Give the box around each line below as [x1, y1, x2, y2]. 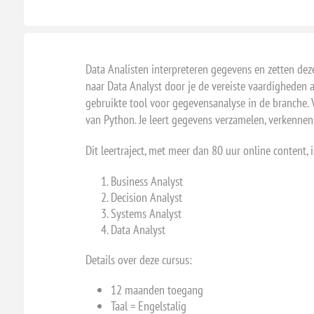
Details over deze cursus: [85, 252, 192, 268]
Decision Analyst [110, 189, 182, 205]
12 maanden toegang [110, 282, 203, 298]
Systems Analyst [110, 205, 182, 221]
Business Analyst [110, 173, 183, 189]
